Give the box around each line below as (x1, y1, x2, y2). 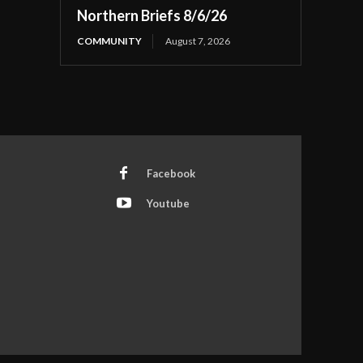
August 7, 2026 (165, 34, 231, 47)
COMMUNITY (77, 34, 143, 47)
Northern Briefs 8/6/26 (77, 6, 228, 24)
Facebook (146, 167, 195, 180)
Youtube (146, 197, 190, 210)
